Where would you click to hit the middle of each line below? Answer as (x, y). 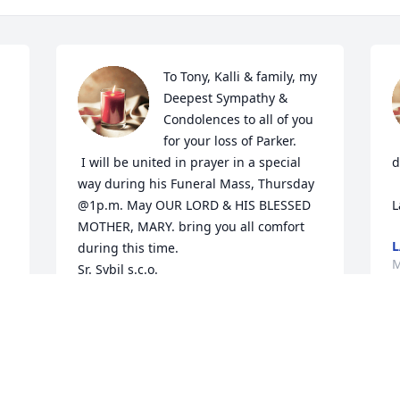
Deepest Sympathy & (226, 98)
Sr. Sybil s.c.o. (118, 270)
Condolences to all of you (239, 120)
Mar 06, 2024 (117, 329)
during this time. (129, 248)
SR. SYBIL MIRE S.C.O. (142, 311)
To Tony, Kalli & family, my (241, 77)
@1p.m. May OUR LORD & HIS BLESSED (195, 205)
